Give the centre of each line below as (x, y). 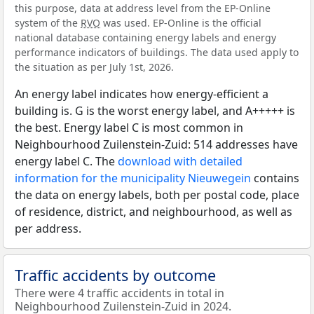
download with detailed (180, 161)
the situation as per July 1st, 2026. (94, 67)
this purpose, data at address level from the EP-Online (143, 8)
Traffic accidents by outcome (115, 275)
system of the (48, 23)
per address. (48, 228)
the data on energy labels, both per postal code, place (157, 195)
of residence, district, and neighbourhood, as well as (153, 212)
